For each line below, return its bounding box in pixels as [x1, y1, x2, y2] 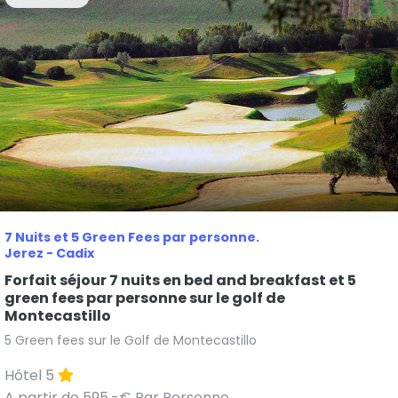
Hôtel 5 [4, 364, 58, 386]
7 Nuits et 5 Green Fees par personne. [4, 227, 259, 246]
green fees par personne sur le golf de [4, 287, 285, 308]
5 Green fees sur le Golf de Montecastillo [4, 330, 257, 349]
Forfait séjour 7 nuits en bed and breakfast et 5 [4, 269, 356, 291]
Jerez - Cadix [4, 243, 94, 262]
